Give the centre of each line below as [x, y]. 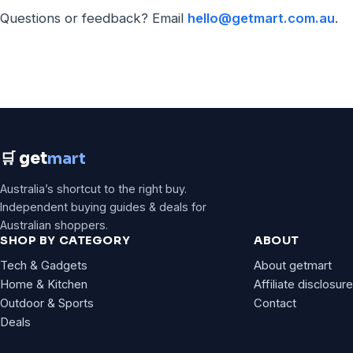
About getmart [293, 265]
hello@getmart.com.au [261, 18]
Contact [275, 303]
